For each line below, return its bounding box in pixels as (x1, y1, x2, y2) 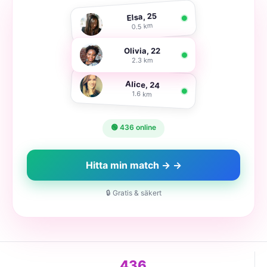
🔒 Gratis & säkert (105, 188, 162, 197)
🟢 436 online (111, 123, 156, 132)
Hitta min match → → (85, 159, 182, 171)
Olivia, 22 (124, 45, 160, 55)
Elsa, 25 (126, 10, 157, 23)
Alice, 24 (125, 78, 160, 90)
